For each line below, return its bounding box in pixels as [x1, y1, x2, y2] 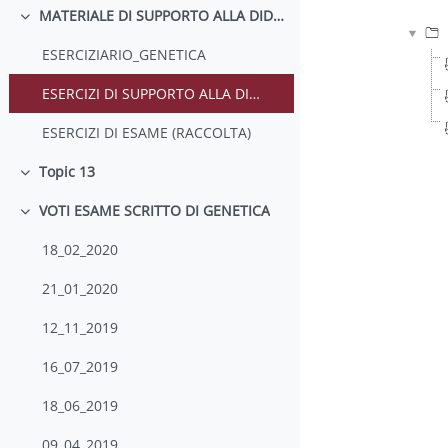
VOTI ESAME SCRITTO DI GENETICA [38, 201, 270, 221]
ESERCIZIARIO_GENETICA [42, 45, 207, 65]
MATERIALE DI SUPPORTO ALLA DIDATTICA [272, 6, 284, 26]
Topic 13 [38, 162, 95, 182]
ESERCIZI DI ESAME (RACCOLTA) [42, 123, 252, 143]
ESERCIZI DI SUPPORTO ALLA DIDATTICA [249, 84, 261, 104]
